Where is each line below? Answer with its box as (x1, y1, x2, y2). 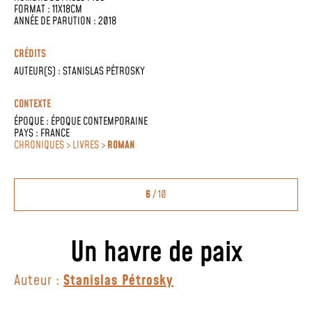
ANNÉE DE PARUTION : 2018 (14, 14, 116, 29)
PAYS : (14, 126, 40, 141)
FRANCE (40, 126, 70, 141)
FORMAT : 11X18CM (14, 2, 82, 17)
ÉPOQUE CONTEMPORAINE (51, 114, 148, 129)
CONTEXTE (14, 97, 51, 111)
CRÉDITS (14, 47, 46, 61)
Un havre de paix (70, 233, 242, 272)
